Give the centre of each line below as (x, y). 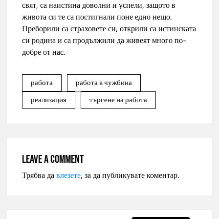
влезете (68, 175)
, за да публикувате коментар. (130, 175)
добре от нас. (44, 52)
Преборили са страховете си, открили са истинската (109, 28)
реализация (49, 99)
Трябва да (39, 175)
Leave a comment (53, 159)
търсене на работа (118, 99)
